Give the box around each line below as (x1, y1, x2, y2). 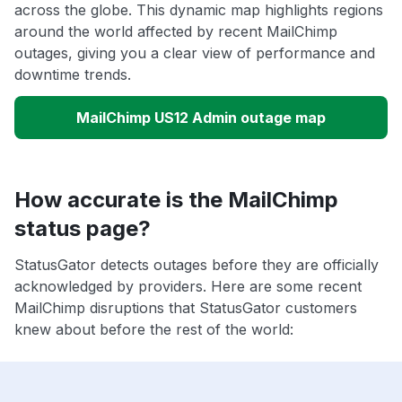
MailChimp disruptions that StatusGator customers (14, 299, 357, 318)
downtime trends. (14, 66, 131, 84)
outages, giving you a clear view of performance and (14, 44, 375, 63)
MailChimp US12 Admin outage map (76, 109, 326, 127)
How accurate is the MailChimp (14, 187, 338, 214)
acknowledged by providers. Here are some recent (14, 277, 362, 296)
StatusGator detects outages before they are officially (14, 256, 379, 275)
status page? (14, 215, 151, 242)
